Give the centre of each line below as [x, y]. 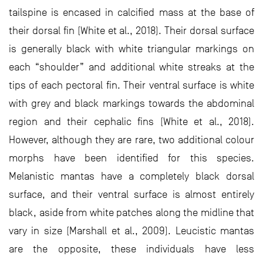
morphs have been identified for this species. [131, 158]
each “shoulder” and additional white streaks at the [131, 67]
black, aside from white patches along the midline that [131, 213]
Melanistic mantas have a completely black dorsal [131, 176]
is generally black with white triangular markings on [131, 49]
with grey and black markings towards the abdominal [131, 104]
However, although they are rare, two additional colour [131, 140]
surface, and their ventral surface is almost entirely [131, 195]
